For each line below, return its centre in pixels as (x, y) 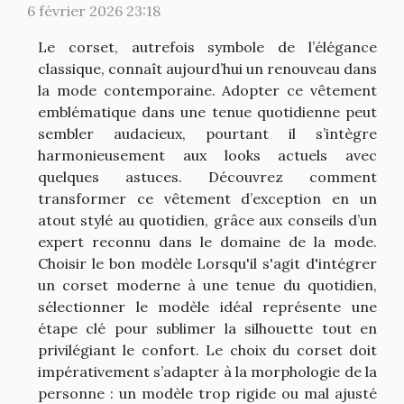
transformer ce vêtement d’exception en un (207, 198)
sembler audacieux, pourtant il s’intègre (207, 133)
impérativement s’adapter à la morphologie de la (207, 371)
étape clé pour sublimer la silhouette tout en (207, 328)
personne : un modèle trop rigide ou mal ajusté (207, 393)
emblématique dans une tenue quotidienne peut (207, 111)
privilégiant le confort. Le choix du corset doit (207, 349)
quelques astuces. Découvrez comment (207, 176)
